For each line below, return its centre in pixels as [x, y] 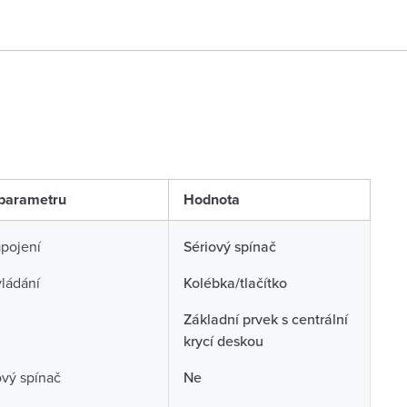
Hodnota [211, 199]
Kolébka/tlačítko [235, 283]
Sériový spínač [229, 246]
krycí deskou [223, 341]
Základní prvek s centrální [265, 319]
